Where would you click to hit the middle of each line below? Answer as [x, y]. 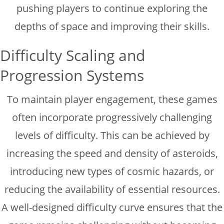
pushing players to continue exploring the [112, 8]
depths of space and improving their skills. [112, 26]
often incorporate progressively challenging [112, 117]
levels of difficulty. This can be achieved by [112, 135]
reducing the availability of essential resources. [112, 189]
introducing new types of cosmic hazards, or [112, 171]
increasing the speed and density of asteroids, [112, 153]
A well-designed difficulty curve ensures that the [112, 207]
